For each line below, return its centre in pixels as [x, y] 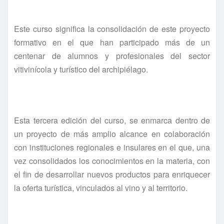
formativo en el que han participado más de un [112, 42]
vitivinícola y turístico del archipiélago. [81, 69]
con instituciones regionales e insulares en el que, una [112, 147]
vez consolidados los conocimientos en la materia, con [112, 160]
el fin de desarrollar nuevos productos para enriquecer [112, 174]
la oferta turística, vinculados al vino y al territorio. [101, 187]
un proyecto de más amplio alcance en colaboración [112, 133]
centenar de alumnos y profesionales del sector [112, 55]
